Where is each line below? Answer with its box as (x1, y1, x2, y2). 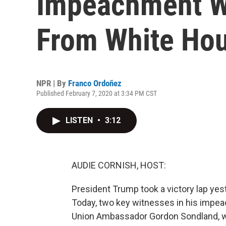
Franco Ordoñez (68, 78, 122, 88)
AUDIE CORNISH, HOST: (72, 160, 166, 171)
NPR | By (36, 78, 68, 88)
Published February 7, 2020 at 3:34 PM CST (36, 89, 157, 97)
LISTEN (66, 116, 95, 125)
